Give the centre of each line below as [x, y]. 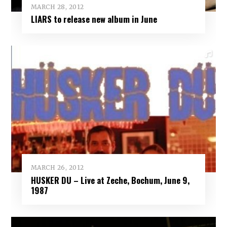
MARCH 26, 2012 [57, 167]
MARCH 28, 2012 [57, 7]
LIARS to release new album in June [94, 19]
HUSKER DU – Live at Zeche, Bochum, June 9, [110, 180]
